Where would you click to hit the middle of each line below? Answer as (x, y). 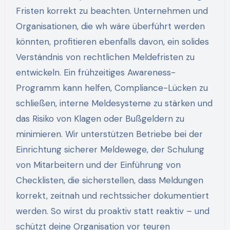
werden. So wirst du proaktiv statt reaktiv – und (112, 211)
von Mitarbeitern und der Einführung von (98, 165)
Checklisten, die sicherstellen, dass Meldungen (109, 180)
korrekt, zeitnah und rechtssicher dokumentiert (112, 196)
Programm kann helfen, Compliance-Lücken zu (112, 88)
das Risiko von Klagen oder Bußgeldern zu (100, 119)
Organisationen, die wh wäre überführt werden (110, 26)
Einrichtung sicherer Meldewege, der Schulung (110, 150)
